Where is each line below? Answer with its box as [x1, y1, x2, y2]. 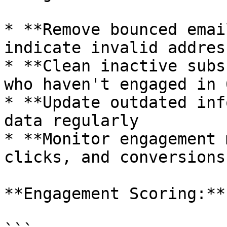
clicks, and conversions [4, 148, 225, 166]
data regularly [4, 111, 139, 130]
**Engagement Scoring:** [4, 184, 225, 203]
